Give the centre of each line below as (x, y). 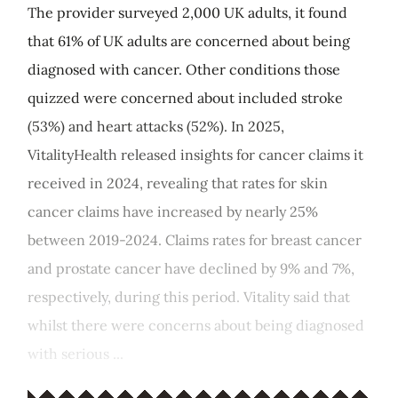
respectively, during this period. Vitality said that (189, 297)
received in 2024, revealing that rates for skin (178, 183)
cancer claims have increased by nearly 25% (173, 211)
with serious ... (76, 354)
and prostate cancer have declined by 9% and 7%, (191, 268)
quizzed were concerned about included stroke (185, 98)
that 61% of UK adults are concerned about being (189, 41)
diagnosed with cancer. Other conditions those (184, 69)
